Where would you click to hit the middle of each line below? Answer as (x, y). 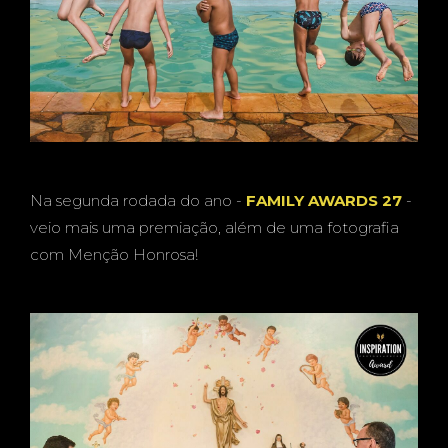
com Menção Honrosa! (116, 254)
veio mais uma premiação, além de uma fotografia (214, 227)
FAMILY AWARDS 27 (324, 200)
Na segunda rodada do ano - (138, 200)
